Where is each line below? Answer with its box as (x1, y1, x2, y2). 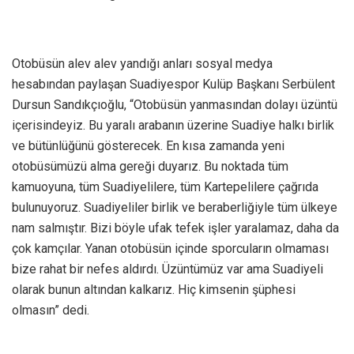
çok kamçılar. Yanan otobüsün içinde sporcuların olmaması (12, 241, 329, 257)
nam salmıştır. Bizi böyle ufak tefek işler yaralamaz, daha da (12, 220, 339, 236)
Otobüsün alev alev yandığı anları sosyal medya (12, 56, 273, 72)
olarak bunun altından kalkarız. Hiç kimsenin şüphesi (12, 282, 296, 298)
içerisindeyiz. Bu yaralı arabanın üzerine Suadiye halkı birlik (12, 118, 334, 134)
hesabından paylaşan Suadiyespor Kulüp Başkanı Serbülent (12, 77, 335, 92)
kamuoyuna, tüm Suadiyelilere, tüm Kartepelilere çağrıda (12, 179, 318, 195)
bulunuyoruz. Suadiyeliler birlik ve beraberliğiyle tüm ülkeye (12, 200, 337, 216)
